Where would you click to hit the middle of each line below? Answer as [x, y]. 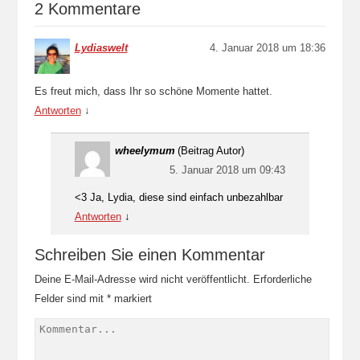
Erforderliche [282, 279]
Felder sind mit [70, 299]
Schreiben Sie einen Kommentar [149, 255]
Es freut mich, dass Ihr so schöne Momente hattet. [153, 91]
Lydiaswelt [101, 48]
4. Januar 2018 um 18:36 [268, 48]
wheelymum [145, 151]
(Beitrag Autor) [211, 151]
